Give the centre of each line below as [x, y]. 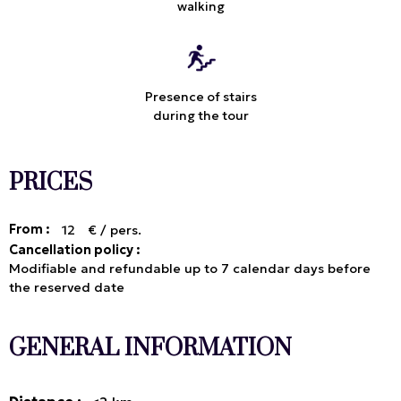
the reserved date [67, 288]
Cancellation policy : [75, 250]
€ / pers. [115, 230]
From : [31, 230]
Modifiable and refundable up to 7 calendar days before [190, 269]
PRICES [51, 183]
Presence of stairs [200, 97]
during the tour [200, 116]
